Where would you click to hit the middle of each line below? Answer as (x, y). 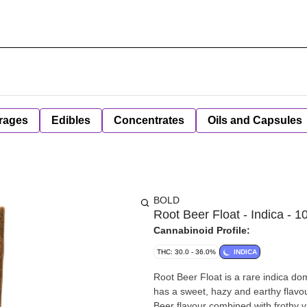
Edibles (71, 120)
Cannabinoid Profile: (202, 230)
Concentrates (149, 120)
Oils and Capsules (255, 120)
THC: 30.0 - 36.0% (186, 252)
